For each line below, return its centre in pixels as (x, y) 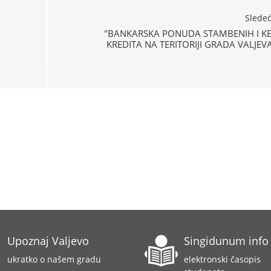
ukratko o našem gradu (54, 259)
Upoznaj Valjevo (48, 241)
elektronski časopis (222, 259)
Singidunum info (226, 241)
